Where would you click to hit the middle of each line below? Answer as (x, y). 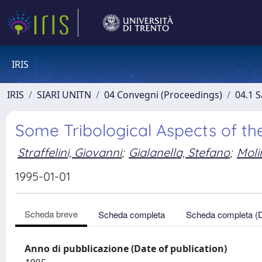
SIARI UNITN (64, 95)
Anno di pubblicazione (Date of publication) (126, 249)
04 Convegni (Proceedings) (163, 95)
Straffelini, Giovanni (70, 152)
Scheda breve (51, 214)
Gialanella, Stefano (179, 152)
